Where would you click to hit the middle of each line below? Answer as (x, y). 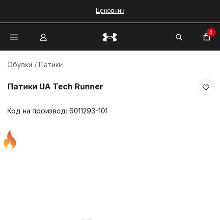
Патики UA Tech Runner (55, 86)
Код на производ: (38, 111)
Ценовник (110, 11)
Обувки (20, 65)
